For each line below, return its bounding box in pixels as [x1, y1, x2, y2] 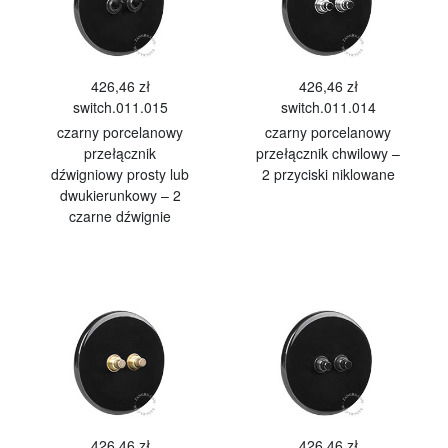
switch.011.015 [72, 97, 168, 117]
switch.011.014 [280, 97, 376, 117]
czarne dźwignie [69, 206, 171, 226]
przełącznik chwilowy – [256, 143, 400, 163]
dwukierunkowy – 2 [59, 185, 181, 205]
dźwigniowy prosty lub [51, 164, 189, 184]
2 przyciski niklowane [261, 164, 395, 184]
